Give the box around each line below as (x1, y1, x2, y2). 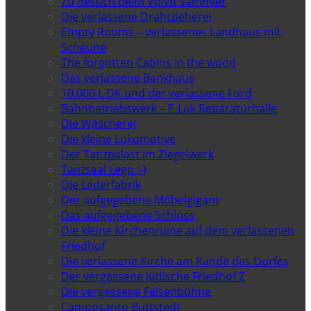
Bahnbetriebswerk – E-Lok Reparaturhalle (61, 100, 277, 116)
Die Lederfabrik (61, 176, 141, 192)
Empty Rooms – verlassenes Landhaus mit (61, 24, 281, 40)
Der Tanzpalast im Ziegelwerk (61, 146, 214, 162)
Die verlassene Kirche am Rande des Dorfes (61, 253, 289, 269)
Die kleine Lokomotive (61, 131, 176, 146)
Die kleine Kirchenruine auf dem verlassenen (61, 222, 294, 238)
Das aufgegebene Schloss (61, 207, 194, 223)
